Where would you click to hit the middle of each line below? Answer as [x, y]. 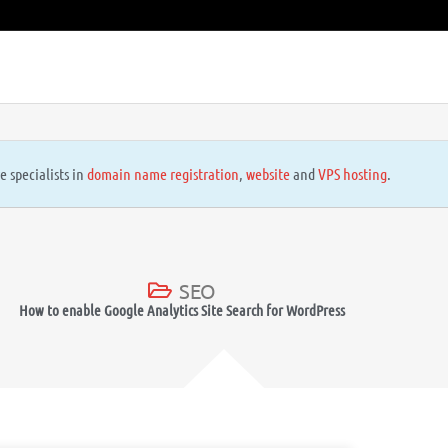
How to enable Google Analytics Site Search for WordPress [182, 309]
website [267, 173]
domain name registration [162, 173]
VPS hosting [352, 173]
